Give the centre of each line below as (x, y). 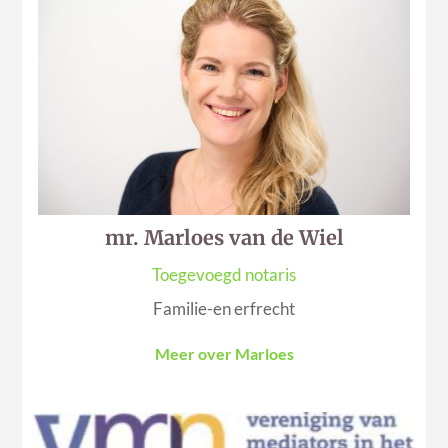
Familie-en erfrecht (224, 308)
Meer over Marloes (224, 353)
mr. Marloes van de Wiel (224, 237)
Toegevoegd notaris (224, 274)
